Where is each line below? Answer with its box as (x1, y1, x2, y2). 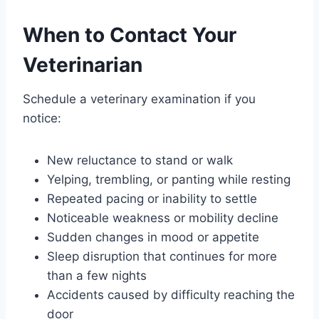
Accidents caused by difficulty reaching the (47, 288, 295, 303)
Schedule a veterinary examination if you (23, 92, 256, 107)
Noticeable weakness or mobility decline (47, 211, 278, 226)
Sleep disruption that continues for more (47, 249, 277, 264)
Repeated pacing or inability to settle (47, 192, 257, 206)
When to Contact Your (23, 23, 236, 48)
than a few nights (47, 268, 147, 283)
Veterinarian (23, 53, 142, 78)
